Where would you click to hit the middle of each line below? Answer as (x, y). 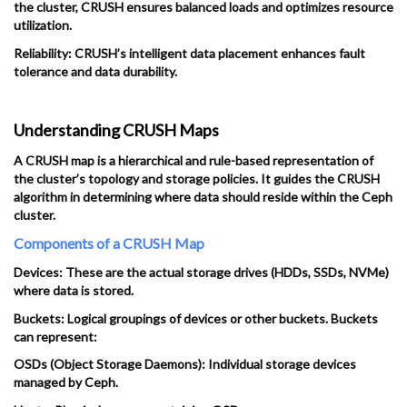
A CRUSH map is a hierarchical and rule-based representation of (194, 161)
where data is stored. (74, 290)
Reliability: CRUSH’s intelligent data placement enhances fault (189, 54)
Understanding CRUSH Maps (116, 130)
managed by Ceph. (66, 382)
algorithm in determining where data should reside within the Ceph (203, 197)
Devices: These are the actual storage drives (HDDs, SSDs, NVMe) (201, 272)
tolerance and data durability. (95, 72)
